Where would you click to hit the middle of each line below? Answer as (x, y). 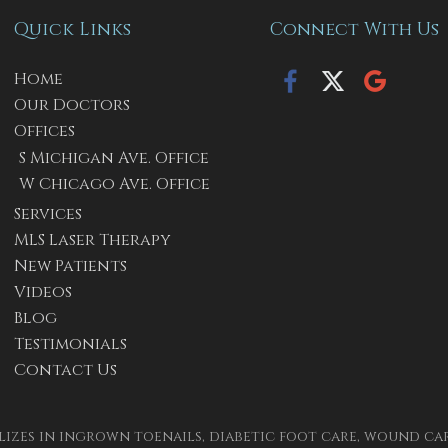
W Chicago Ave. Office (114, 184)
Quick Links (72, 30)
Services (47, 214)
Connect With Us (354, 30)
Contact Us (65, 370)
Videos (42, 292)
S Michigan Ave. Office (113, 158)
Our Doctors (71, 105)
